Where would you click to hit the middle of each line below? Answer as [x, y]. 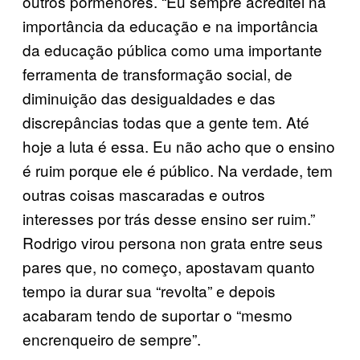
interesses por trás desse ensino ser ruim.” [169, 218]
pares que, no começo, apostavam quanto [169, 266]
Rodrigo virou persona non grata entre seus [173, 242]
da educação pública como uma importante [172, 49]
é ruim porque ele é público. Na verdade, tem [178, 170]
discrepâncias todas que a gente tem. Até [166, 121]
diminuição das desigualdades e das [149, 97]
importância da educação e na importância [170, 25]
